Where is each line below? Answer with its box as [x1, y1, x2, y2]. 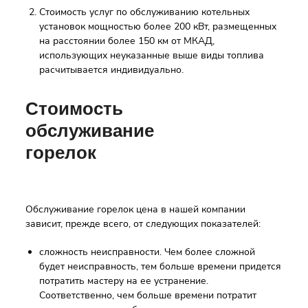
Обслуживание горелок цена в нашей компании [25, 203, 245, 216]
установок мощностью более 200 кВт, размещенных [39, 20, 276, 33]
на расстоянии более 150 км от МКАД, [39, 34, 214, 47]
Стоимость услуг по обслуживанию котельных [39, 5, 250, 19]
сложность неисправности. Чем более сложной [39, 245, 255, 258]
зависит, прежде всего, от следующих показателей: [25, 217, 261, 230]
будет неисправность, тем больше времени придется [39, 260, 281, 273]
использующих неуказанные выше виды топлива [39, 49, 264, 62]
